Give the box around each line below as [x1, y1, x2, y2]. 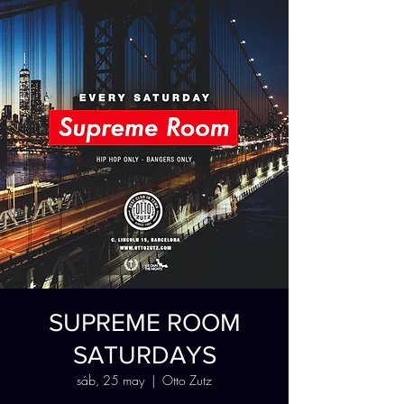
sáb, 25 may [77, 372, 144, 389]
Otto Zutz [162, 372, 212, 389]
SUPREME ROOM [48, 308, 241, 336]
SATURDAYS [72, 341, 216, 369]
